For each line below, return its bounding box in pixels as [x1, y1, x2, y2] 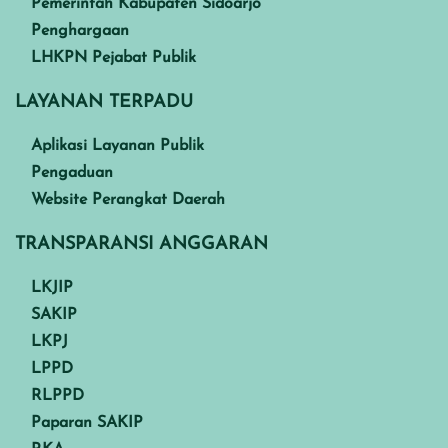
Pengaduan [31, 164, 113, 181]
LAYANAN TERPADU [15, 92, 193, 112]
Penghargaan [31, 22, 129, 39]
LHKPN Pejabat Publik [31, 49, 196, 66]
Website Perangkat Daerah [31, 191, 225, 208]
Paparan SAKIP [31, 414, 143, 431]
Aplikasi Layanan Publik [31, 137, 204, 154]
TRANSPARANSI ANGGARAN [15, 234, 268, 254]
